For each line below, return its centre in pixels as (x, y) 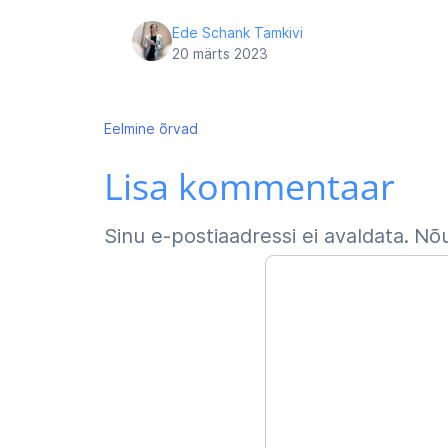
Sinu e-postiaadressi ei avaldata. (256, 236)
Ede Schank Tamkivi (237, 32)
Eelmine (129, 128)
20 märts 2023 (220, 53)
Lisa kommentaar (249, 186)
